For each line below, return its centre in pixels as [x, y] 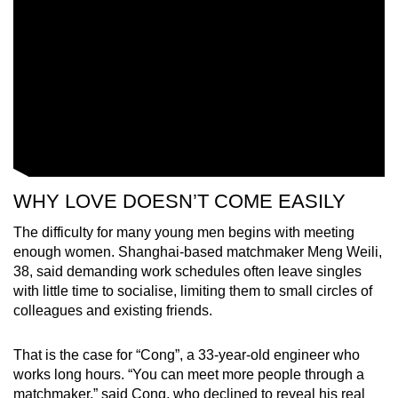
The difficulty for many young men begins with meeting [184, 233]
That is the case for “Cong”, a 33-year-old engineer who [187, 355]
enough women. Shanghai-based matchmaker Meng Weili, [198, 252]
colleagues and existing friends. [113, 311]
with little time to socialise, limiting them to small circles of [193, 291]
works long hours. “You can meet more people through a [189, 375]
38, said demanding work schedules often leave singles [187, 272]
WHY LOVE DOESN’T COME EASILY [179, 202]
